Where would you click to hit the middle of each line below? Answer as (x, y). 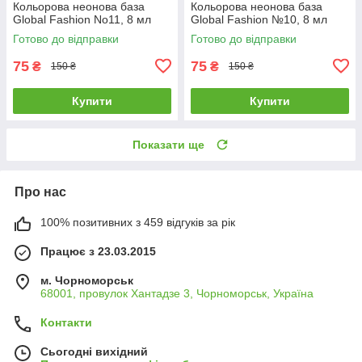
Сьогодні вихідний (94, 351)
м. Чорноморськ (87, 280)
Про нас (40, 192)
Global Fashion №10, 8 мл (259, 19)
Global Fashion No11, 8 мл (82, 19)
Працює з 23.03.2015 (98, 251)
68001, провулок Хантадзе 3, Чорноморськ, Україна (177, 293)
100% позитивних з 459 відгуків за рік (138, 222)
